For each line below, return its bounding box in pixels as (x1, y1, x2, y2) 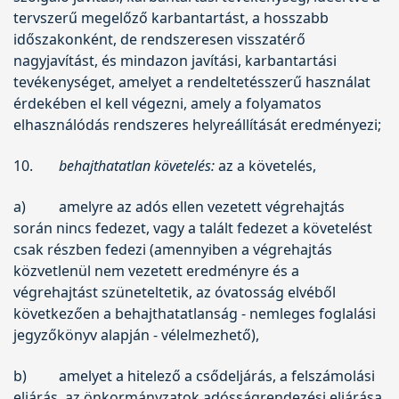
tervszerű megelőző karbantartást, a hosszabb (13, 7, 329, 28)
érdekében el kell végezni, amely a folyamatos (13, 93, 322, 113)
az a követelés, (214, 155, 316, 175)
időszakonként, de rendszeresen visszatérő (13, 28, 305, 49)
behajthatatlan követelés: (58, 155, 215, 175)
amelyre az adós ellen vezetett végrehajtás (58, 196, 345, 216)
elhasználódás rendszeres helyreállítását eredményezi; (13, 114, 381, 134)
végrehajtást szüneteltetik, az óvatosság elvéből (13, 281, 336, 302)
